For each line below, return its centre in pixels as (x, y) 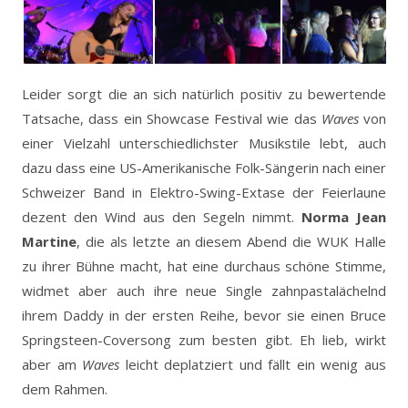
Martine (49, 241)
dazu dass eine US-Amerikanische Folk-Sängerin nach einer (204, 167)
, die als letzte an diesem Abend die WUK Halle (231, 241)
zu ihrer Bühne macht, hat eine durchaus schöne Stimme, (204, 265)
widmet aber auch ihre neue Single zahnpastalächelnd (204, 290)
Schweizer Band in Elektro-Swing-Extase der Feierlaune (204, 192)
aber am (52, 364)
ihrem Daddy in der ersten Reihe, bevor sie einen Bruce (204, 315)
